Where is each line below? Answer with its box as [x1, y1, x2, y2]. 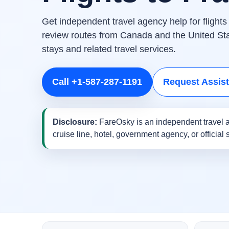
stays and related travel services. [42, 44, 176, 55]
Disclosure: [53, 118, 97, 127]
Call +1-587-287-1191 [52, 77, 142, 87]
